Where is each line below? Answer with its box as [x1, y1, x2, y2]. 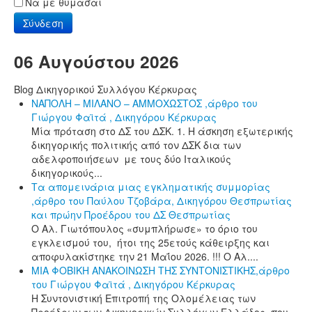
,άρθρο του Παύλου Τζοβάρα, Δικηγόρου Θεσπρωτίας [31, 193, 292, 208]
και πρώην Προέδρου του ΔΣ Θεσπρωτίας [31, 207, 231, 221]
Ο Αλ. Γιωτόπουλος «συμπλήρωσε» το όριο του [31, 221, 258, 235]
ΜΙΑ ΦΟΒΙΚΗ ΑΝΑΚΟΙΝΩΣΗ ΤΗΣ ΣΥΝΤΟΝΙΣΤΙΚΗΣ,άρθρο [31, 263, 290, 277]
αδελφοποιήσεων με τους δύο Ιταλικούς [31, 151, 231, 166]
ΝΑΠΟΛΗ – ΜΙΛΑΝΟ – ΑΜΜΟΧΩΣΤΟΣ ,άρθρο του [31, 95, 258, 110]
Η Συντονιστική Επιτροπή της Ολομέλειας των [31, 290, 256, 305]
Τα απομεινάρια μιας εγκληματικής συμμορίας [31, 179, 270, 194]
